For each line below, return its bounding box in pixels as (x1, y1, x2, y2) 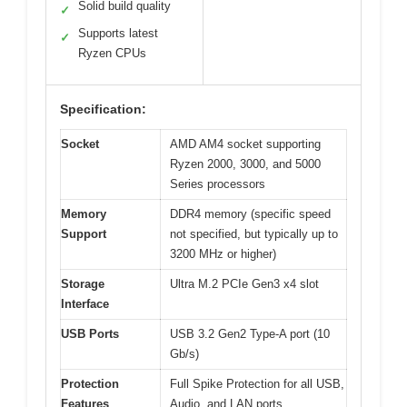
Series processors (170, 177, 265, 192)
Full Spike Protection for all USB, (170, 377, 344, 392)
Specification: (60, 102, 146, 117)
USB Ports (61, 327, 119, 342)
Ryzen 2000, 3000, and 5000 (170, 157, 321, 172)
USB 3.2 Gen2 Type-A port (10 (170, 327, 330, 342)
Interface (61, 297, 109, 312)
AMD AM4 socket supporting (170, 137, 321, 152)
